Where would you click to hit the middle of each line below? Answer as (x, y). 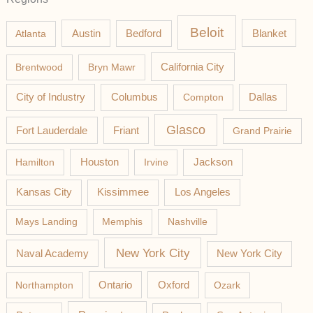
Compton (204, 97)
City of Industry (50, 97)
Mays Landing (47, 222)
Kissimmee (123, 192)
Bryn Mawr (111, 67)
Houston (99, 162)
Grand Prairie (262, 130)
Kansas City (44, 192)
